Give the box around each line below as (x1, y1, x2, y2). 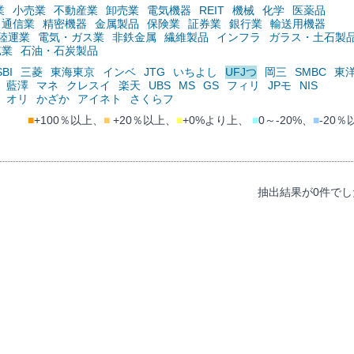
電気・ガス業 (38, 30, 104, 43)
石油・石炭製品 (21, 43, 98, 57)
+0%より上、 (182, 113, 252, 126)
